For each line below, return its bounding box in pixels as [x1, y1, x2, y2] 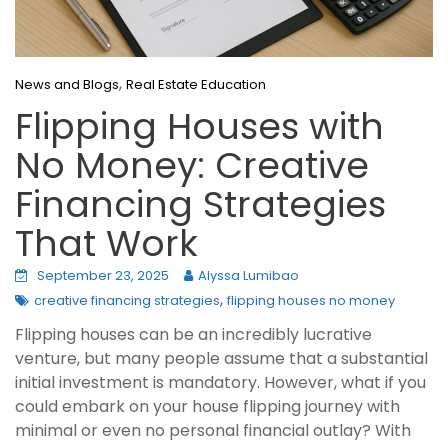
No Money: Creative [15, 140, 369, 192]
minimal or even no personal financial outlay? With [15, 419, 411, 443]
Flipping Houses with [15, 101, 384, 153]
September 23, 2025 [37, 266, 169, 286]
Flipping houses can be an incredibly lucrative [15, 323, 372, 347]
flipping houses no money [227, 291, 395, 311]
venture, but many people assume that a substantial [15, 347, 428, 371]
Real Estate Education [126, 75, 266, 95]
